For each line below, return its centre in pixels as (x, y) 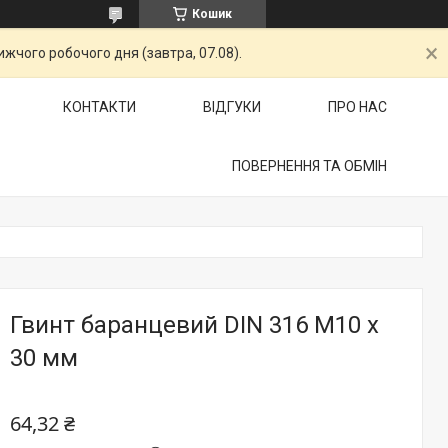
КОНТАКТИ (99, 107)
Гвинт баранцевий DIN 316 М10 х (194, 325)
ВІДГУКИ (232, 107)
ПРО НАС (357, 107)
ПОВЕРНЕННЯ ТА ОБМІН (309, 166)
